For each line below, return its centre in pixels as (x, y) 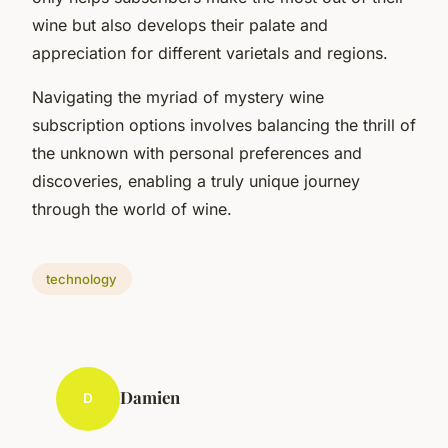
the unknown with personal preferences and (197, 152)
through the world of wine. (132, 208)
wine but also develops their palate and (180, 24)
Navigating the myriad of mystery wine (178, 96)
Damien (150, 396)
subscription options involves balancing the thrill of (224, 124)
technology (82, 278)
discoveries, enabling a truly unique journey (196, 180)
